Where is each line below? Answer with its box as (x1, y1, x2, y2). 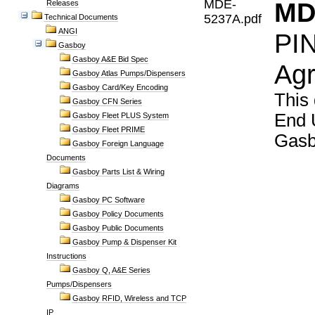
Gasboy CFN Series (72, 97, 142, 105)
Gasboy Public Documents (72, 224, 164, 232)
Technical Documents (44, 13, 118, 21)
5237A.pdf (204, 12, 262, 26)
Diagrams (46, 181, 79, 190)
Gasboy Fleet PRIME (72, 125, 145, 134)
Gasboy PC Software (72, 195, 145, 204)
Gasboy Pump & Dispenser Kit (72, 238, 176, 246)
